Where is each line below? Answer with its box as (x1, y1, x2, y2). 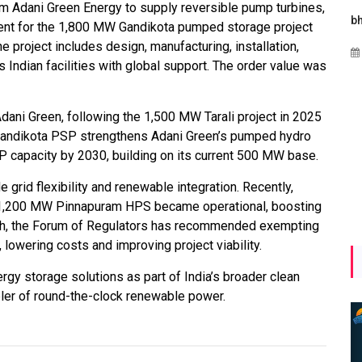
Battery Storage (75, 72, 158, 86)
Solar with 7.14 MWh (75, 53, 182, 66)
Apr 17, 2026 (90, 103, 149, 118)
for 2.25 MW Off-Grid (75, 33, 186, 47)
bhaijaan (233, 14, 279, 27)
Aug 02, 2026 (248, 45, 308, 60)
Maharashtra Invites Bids (75, 14, 208, 27)
